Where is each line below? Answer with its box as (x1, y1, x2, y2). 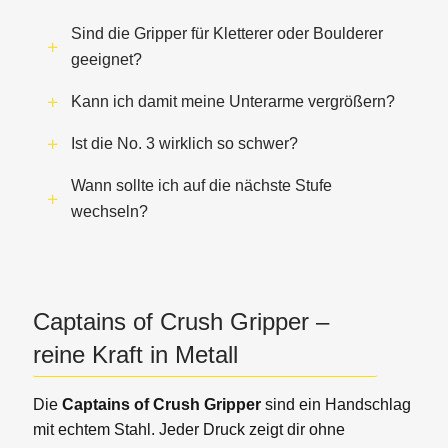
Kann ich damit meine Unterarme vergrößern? (70, 93, 395, 111)
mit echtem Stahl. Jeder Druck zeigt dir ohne (32, 421, 345, 439)
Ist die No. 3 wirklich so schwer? (70, 135, 298, 153)
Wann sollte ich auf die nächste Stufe (70, 177, 332, 195)
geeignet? (70, 51, 142, 69)
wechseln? (70, 203, 148, 221)
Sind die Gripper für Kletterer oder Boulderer (70, 25, 383, 43)
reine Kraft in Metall (32, 341, 238, 369)
